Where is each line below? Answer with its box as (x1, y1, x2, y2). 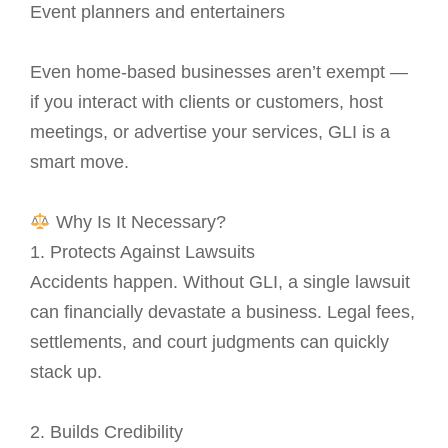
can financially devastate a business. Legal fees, (30, 302, 415, 323)
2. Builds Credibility (30, 422, 183, 443)
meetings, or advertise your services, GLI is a (30, 122, 390, 143)
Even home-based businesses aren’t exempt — (30, 62, 408, 83)
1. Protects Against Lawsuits (30, 242, 255, 263)
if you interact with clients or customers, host (30, 92, 383, 113)
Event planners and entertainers (30, 2, 285, 23)
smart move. (30, 152, 129, 173)
